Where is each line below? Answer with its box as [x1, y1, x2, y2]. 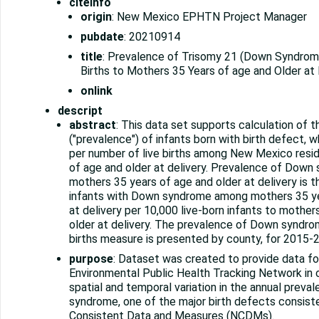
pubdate [80, 30, 124, 44]
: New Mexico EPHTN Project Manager [112, 10, 307, 24]
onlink [80, 84, 113, 98]
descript [58, 104, 103, 118]
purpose [69, 252, 113, 266]
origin [80, 10, 112, 24]
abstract [69, 118, 116, 132]
